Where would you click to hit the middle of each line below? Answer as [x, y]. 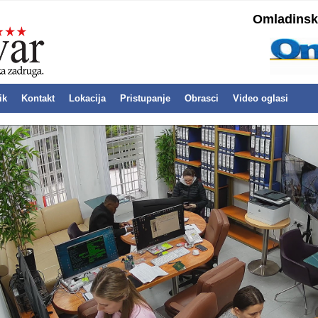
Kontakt [38, 99]
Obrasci [202, 99]
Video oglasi [261, 99]
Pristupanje [145, 99]
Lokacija [87, 99]
